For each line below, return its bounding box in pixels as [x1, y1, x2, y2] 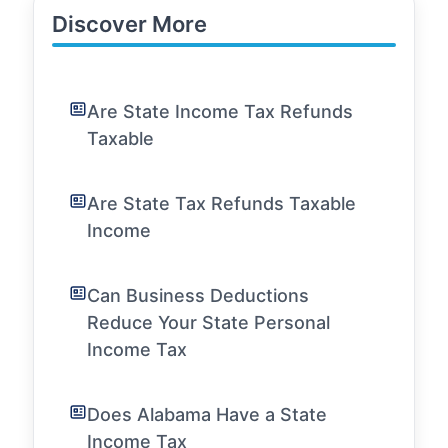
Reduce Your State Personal [87, 312, 330, 333]
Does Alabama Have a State [87, 404, 327, 425]
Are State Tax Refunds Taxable [87, 193, 356, 214]
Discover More [52, 11, 207, 37]
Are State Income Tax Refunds [87, 101, 353, 122]
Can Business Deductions [87, 285, 309, 306]
